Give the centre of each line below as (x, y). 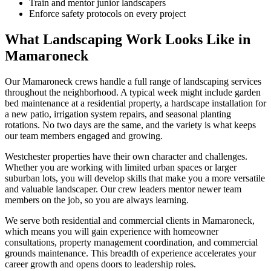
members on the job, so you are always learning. (97, 200)
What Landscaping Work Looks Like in (128, 40)
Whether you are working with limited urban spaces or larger (121, 168)
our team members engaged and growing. (84, 136)
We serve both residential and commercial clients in (103, 221)
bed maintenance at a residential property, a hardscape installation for (135, 103)
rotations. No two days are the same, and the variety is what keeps (130, 125)
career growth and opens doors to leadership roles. (100, 264)
